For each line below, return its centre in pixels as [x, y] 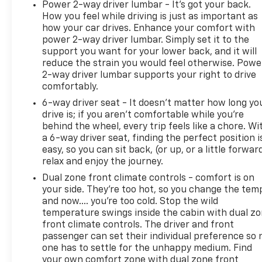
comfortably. [70, 87]
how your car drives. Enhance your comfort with [149, 28]
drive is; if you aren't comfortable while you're [143, 115]
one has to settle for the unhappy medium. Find [147, 248]
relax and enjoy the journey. [103, 162]
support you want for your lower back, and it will [150, 52]
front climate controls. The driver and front [138, 225]
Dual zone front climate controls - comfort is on [149, 178]
